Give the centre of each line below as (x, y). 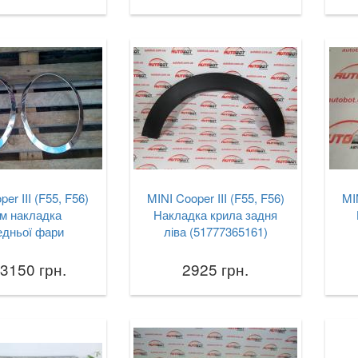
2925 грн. (216, 269)
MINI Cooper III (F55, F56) (215, 198)
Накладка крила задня (216, 215)
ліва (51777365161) (215, 231)
